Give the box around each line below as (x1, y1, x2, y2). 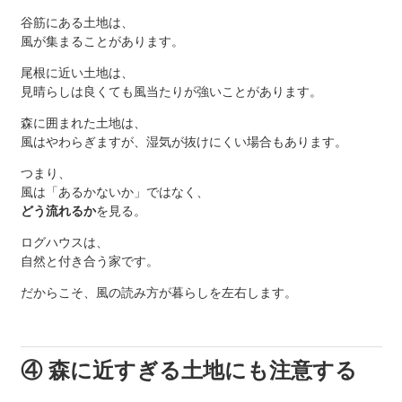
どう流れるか (20, 204, 96, 219)
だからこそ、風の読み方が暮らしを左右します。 (20, 285, 297, 301)
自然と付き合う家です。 (20, 254, 159, 269)
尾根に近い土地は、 (20, 66, 134, 81)
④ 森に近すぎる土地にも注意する (20, 358, 357, 383)
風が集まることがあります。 (20, 34, 184, 49)
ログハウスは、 (20, 235, 109, 250)
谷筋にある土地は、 (20, 15, 134, 31)
